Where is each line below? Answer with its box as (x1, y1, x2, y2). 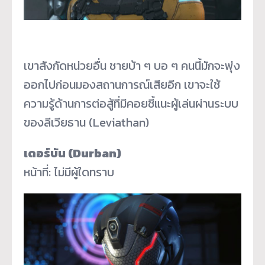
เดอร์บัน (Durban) (24, 144, 121, 162)
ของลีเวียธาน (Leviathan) (24, 113, 149, 131)
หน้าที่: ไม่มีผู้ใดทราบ (24, 163, 114, 181)
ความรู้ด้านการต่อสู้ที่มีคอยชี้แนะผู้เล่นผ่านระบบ (24, 94, 238, 112)
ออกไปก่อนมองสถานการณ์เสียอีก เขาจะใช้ (24, 75, 220, 93)
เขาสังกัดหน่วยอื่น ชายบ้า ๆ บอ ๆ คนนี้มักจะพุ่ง (24, 56, 240, 75)
